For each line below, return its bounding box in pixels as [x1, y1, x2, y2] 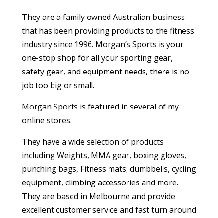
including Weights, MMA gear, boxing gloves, [21, 150, 186, 161]
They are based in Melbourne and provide [21, 191, 175, 202]
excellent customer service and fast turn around [21, 204, 196, 216]
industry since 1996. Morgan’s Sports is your [21, 39, 183, 50]
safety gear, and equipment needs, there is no [21, 66, 189, 77]
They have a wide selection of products [21, 136, 163, 147]
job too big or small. [21, 80, 94, 91]
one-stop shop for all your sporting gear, [21, 53, 173, 64]
